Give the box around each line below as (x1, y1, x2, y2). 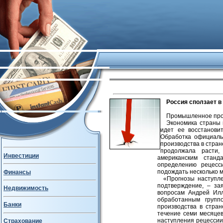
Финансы (3, 168, 31, 176)
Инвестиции (3, 152, 39, 159)
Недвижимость (3, 185, 48, 192)
